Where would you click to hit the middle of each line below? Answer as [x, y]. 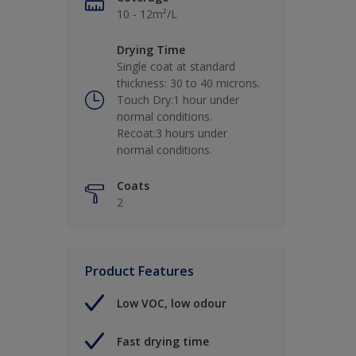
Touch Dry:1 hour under [178, 100]
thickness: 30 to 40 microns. [188, 83]
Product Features [139, 271]
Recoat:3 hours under [172, 133]
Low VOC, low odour [172, 303]
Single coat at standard [176, 67]
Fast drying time [163, 341]
